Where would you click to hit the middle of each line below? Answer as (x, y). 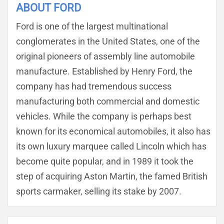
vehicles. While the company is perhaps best (104, 116)
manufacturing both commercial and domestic (108, 101)
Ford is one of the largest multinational (92, 26)
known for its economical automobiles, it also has (113, 131)
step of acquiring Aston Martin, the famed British (112, 176)
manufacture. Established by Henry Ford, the (104, 71)
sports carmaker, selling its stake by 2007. (99, 191)
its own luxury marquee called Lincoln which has (111, 146)
